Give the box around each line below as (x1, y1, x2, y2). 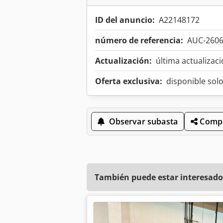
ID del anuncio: (95, 14, 155, 26)
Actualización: (95, 55, 152, 67)
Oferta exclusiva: (95, 76, 162, 87)
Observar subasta (109, 116, 178, 127)
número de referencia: (95, 35, 183, 46)
